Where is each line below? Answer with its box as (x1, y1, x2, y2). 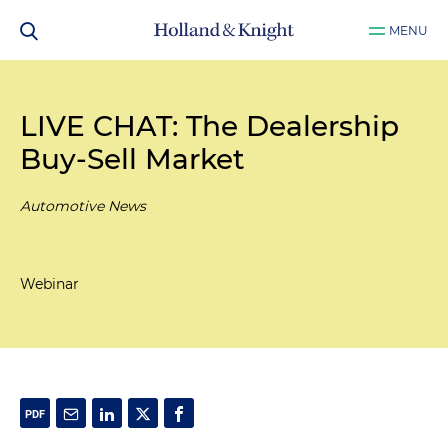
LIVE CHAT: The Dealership (20, 109, 399, 143)
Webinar (20, 275, 79, 293)
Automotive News (20, 197, 146, 215)
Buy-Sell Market (20, 142, 245, 176)
